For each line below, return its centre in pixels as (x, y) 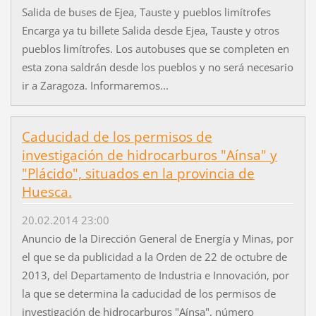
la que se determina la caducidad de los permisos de (148, 294)
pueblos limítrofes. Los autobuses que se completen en (155, 49)
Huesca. (47, 192)
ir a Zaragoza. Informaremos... (95, 86)
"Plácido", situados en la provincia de (138, 174)
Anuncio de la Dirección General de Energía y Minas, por (157, 239)
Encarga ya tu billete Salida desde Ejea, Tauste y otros (150, 31)
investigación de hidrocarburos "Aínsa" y (149, 156)
